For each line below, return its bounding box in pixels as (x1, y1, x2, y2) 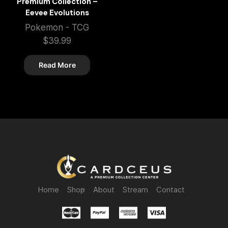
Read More (38, 61, 76, 70)
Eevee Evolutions (25, 8, 89, 18)
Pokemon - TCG (25, 22, 89, 33)
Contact (156, 185, 185, 194)
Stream (122, 185, 148, 194)
